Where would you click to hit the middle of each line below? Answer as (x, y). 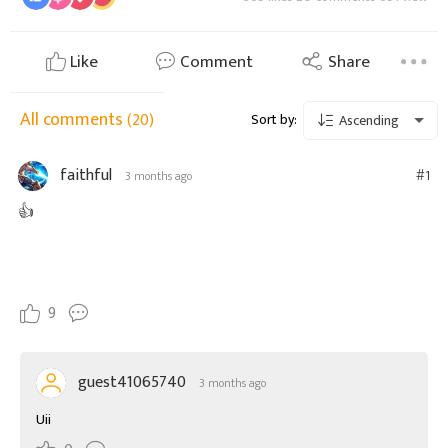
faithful (86, 176)
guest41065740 (132, 383)
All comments (73, 119)
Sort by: (274, 119)
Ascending (367, 121)
